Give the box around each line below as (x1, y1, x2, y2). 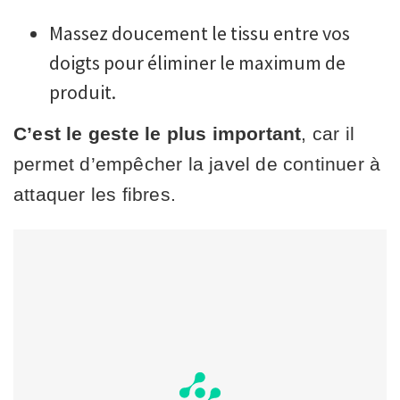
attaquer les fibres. (13, 183, 176, 204)
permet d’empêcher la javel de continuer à (13, 153, 381, 174)
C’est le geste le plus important (13, 122, 302, 144)
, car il (301, 122, 355, 144)
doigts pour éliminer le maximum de (49, 49, 346, 75)
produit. (49, 79, 116, 104)
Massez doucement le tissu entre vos (49, 20, 350, 46)
